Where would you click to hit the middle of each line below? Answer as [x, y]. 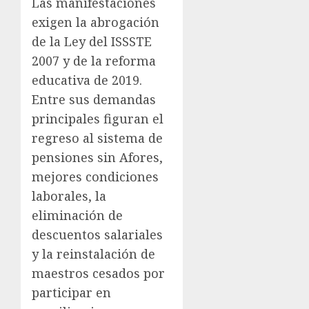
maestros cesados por [98, 273]
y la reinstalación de [93, 254]
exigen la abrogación [96, 22]
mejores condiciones [95, 177]
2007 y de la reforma [94, 61]
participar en [71, 293]
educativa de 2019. [87, 80]
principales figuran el [98, 119]
